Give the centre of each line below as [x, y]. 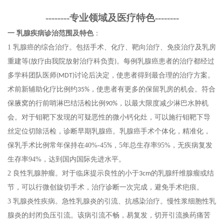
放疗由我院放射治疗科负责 [72, 61]
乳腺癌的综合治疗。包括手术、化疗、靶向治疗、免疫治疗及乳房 [114, 47]
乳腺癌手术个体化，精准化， [165, 131]
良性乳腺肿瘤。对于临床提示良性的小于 [76, 173]
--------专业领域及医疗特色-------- [112, 17]
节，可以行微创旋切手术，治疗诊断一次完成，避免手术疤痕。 [105, 187]
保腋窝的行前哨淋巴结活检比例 [56, 103]
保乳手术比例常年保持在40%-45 [57, 145]
